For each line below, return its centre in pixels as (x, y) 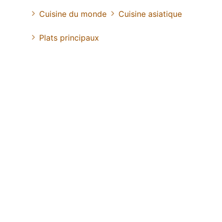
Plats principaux (69, 38)
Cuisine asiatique (150, 14)
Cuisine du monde (73, 14)
